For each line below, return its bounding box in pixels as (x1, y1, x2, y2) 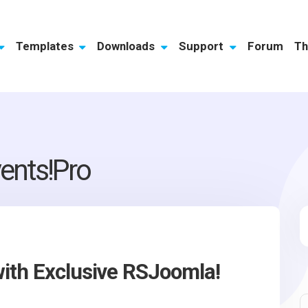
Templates (15, 38, 76, 53)
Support (179, 38, 227, 53)
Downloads (97, 38, 158, 53)
